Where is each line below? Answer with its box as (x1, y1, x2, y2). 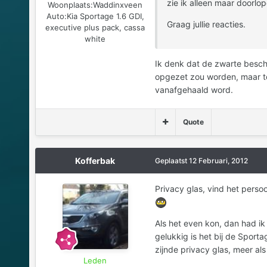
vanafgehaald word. (154, 84, 233, 95)
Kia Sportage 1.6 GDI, (66, 11, 144, 21)
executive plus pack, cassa (45, 22, 145, 32)
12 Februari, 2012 (188, 156, 248, 165)
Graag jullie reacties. (166, 18, 246, 29)
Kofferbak (75, 155, 116, 166)
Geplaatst (154, 156, 189, 165)
